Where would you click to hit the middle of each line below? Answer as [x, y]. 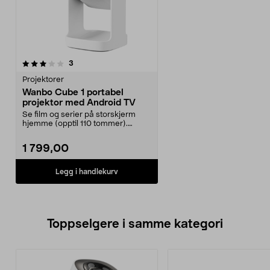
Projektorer [43, 80]
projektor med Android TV [79, 103]
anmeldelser [94, 63]
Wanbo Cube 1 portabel [73, 93]
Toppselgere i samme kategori [135, 224]
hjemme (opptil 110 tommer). [75, 124]
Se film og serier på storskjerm [79, 115]
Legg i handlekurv [87, 171]
